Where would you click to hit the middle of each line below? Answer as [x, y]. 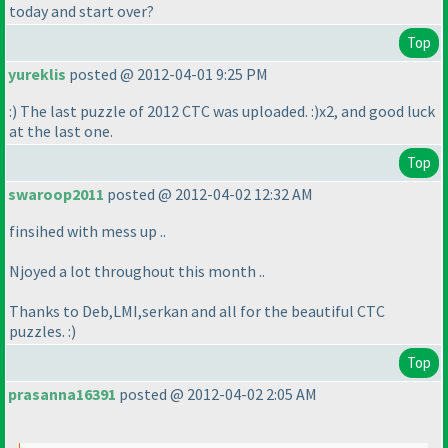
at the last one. [61, 131]
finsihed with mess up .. [87, 231]
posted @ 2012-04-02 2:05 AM [216, 394]
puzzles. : [40, 331]
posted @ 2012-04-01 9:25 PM [167, 74]
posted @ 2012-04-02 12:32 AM [208, 194]
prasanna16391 [62, 394]
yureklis [37, 74]
